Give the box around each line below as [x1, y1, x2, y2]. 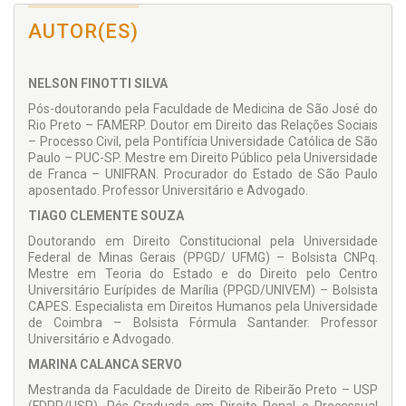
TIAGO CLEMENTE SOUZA [28, 208, 184, 224]
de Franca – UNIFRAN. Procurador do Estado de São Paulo [28, 167, 378, 182]
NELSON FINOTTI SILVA [28, 76, 168, 92]
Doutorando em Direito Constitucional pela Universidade [28, 234, 378, 249]
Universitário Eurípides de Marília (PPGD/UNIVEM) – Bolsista [28, 283, 378, 298]
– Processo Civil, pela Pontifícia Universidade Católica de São [28, 134, 378, 150]
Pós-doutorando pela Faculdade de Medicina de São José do [28, 101, 378, 117]
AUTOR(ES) [28, 20, 140, 43]
